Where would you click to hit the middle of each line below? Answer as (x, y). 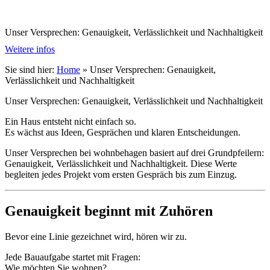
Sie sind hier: (31, 70)
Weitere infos (30, 49)
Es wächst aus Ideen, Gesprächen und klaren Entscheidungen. (123, 133)
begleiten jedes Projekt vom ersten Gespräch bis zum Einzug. (121, 175)
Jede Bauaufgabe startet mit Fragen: (73, 257)
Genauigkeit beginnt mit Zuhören (109, 211)
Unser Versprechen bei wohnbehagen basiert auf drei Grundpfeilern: (134, 153)
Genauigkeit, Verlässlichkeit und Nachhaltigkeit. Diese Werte (121, 164)
